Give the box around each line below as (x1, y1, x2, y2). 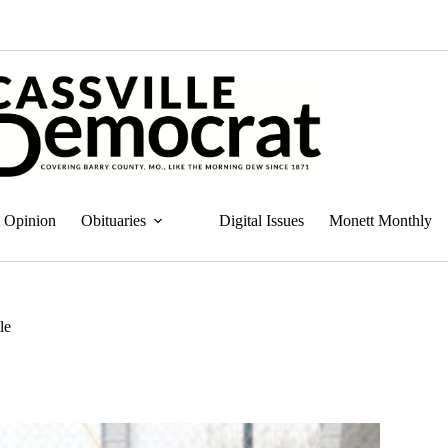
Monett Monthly (329, 212, 432, 229)
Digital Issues (219, 212, 304, 229)
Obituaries (81, 212, 146, 229)
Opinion (4, 212, 56, 229)
